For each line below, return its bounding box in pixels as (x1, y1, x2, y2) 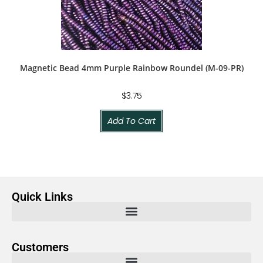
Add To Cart (107, 114, 156, 127)
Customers (12, 240, 69, 254)
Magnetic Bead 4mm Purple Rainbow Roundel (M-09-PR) (19, 62, 244, 73)
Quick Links (12, 189, 73, 204)
